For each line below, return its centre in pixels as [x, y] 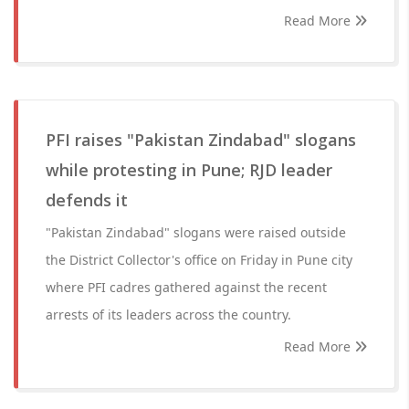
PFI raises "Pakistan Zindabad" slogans [201, 140]
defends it [87, 200]
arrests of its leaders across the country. [168, 315]
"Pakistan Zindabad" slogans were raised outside [196, 232]
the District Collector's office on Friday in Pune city [199, 260]
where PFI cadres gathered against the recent [186, 287]
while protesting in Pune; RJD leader [189, 170]
